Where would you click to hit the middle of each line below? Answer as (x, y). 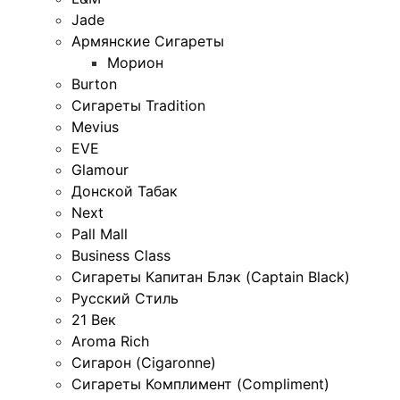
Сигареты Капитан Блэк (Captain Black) (211, 276)
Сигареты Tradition (138, 105)
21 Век (94, 319)
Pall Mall (100, 233)
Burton (94, 83)
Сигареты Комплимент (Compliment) (200, 383)
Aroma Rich (110, 341)
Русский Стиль (125, 298)
